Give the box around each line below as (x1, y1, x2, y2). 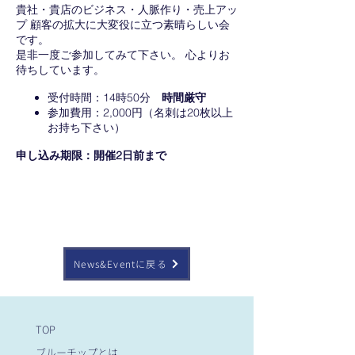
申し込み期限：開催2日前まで (16, 148, 166, 162)
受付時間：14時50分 (48, 90, 162, 105)
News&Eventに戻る (74, 257, 167, 270)
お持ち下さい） (48, 120, 125, 135)
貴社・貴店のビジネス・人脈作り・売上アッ (16, 2, 238, 17)
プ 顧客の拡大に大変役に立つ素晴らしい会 (16, 17, 230, 32)
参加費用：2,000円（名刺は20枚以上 (48, 105, 233, 120)
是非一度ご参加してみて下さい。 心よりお (16, 48, 230, 62)
